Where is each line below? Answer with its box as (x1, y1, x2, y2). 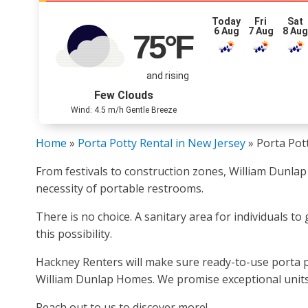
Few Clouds (93, 89, 153, 102)
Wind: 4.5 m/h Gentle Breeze (70, 105, 177, 115)
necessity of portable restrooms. (36, 181, 203, 196)
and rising (146, 69, 189, 81)
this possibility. (36, 226, 112, 241)
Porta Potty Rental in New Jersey (78, 135, 245, 151)
